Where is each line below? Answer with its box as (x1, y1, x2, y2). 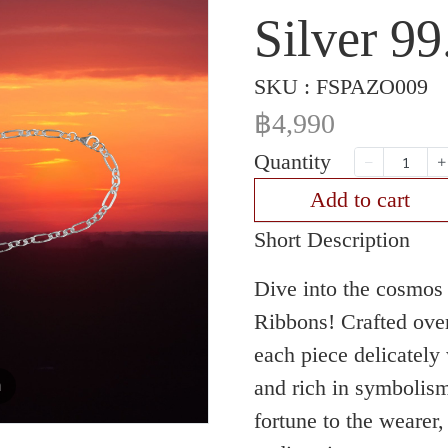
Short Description (254, 227, 410, 252)
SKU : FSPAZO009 (254, 74, 428, 99)
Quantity (254, 149, 331, 174)
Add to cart (309, 187, 410, 212)
